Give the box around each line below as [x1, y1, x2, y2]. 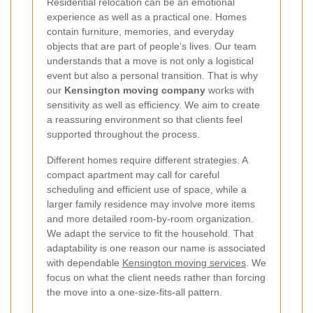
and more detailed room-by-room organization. [47, 212, 254, 224]
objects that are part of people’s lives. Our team [47, 40, 256, 52]
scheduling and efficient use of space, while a [47, 183, 247, 195]
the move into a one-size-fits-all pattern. [47, 286, 222, 298]
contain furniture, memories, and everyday [47, 25, 234, 37]
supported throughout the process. [47, 128, 200, 140]
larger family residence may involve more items [47, 198, 255, 210]
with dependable [47, 256, 122, 268]
